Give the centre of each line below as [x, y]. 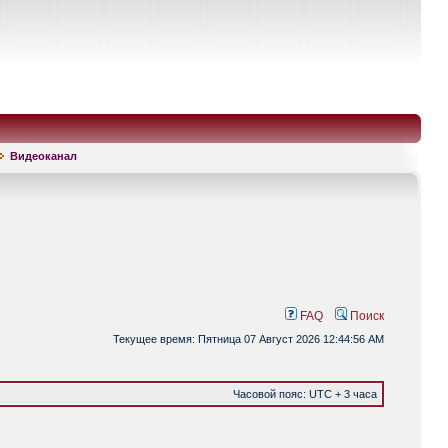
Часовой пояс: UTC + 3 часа [305, 394]
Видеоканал [43, 156]
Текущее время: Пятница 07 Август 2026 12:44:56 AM [248, 339]
